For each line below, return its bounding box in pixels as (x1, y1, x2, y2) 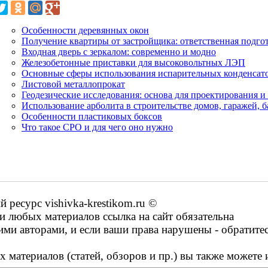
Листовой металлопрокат (22, 78, 125, 89)
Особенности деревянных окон (22, 25, 149, 35)
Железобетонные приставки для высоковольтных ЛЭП (22, 57, 245, 68)
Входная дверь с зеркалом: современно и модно (22, 46, 216, 57)
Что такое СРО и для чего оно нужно (22, 121, 173, 132)
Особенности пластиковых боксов (22, 111, 162, 121)
